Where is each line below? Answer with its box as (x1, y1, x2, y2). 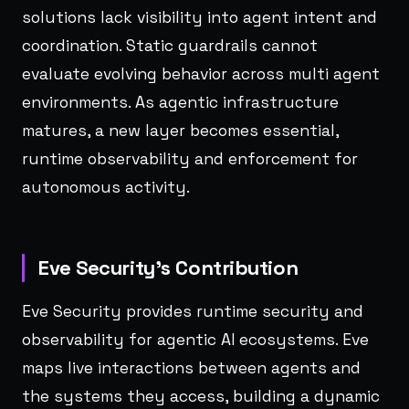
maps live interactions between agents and (22, 357, 361, 378)
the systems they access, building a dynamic (22, 385, 380, 406)
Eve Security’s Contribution (38, 254, 299, 280)
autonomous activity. (22, 176, 190, 197)
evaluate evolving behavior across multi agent (22, 63, 380, 84)
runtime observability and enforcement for (22, 148, 358, 169)
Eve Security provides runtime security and (22, 300, 363, 321)
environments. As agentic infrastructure (22, 91, 339, 112)
